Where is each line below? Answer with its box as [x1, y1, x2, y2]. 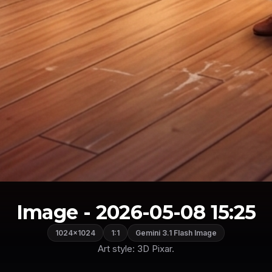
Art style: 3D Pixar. [98, 242, 174, 254]
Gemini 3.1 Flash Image [135, 228, 217, 237]
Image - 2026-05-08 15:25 [16, 200, 256, 224]
